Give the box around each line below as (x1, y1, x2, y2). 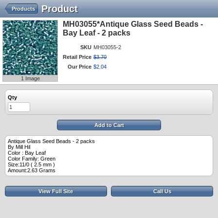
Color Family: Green (8, 156, 57, 162)
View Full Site (38, 188, 73, 194)
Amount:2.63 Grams (8, 167, 55, 173)
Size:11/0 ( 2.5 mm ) (8, 162, 55, 167)
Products (12, 6, 35, 12)
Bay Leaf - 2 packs (63, 29, 130, 37)
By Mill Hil (8, 144, 30, 150)
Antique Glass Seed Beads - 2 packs (8, 138, 95, 144)
